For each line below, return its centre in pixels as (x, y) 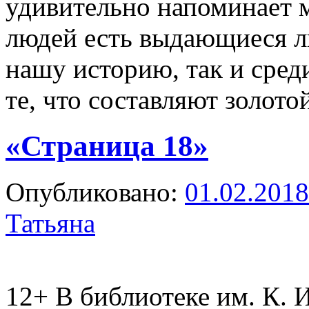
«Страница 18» (107, 146)
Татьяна (50, 223)
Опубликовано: (92, 192)
